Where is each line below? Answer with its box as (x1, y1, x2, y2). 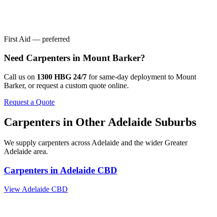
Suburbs (152, 116, 196, 129)
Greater (165, 139, 187, 147)
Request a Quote (4, 97, 55, 106)
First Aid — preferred (4, 35, 70, 44)
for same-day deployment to (89, 72, 176, 81)
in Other (60, 116, 108, 129)
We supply (4, 139, 38, 147)
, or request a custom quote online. (24, 81, 129, 90)
